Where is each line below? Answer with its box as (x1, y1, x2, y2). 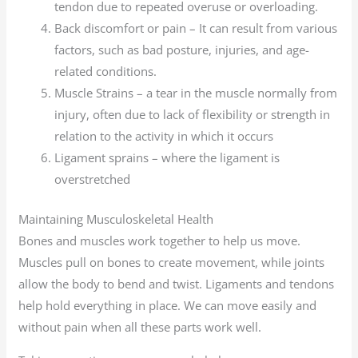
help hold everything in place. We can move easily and (18, 296, 317, 313)
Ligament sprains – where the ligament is (54, 149, 280, 166)
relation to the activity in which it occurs (54, 128, 274, 145)
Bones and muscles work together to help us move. (18, 232, 301, 249)
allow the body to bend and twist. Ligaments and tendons (18, 275, 335, 292)
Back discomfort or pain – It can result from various (54, 20, 338, 37)
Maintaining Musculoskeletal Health (18, 210, 214, 227)
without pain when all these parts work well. (18, 318, 262, 335)
